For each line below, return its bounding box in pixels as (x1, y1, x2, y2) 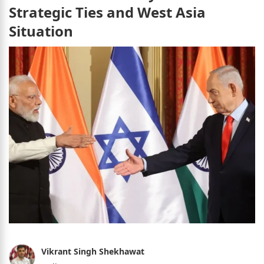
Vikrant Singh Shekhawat (41, 245, 144, 257)
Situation (9, 21, 73, 41)
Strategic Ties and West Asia (9, 2, 206, 22)
